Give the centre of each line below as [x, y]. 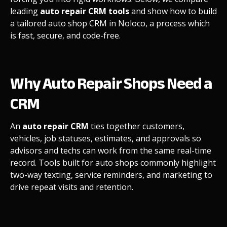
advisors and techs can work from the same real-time [111, 150]
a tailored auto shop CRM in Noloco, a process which [110, 23]
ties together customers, [137, 126]
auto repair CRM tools [85, 11]
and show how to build [173, 11]
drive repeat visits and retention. [73, 187]
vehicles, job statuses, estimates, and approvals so [106, 138]
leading [25, 11]
